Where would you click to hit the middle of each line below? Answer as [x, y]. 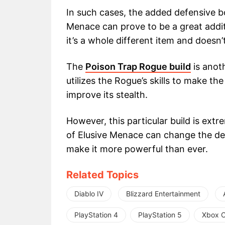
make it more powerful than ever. [137, 149]
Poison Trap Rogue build [138, 67]
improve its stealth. [107, 95]
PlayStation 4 [96, 215]
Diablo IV [89, 194]
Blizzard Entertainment [163, 194]
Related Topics [102, 175]
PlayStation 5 [160, 215]
